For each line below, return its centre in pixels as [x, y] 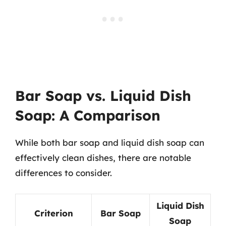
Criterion [53, 213]
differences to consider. [64, 173]
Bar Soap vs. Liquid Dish [103, 96]
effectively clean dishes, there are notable [103, 158]
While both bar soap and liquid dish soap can [110, 143]
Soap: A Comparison [88, 115]
